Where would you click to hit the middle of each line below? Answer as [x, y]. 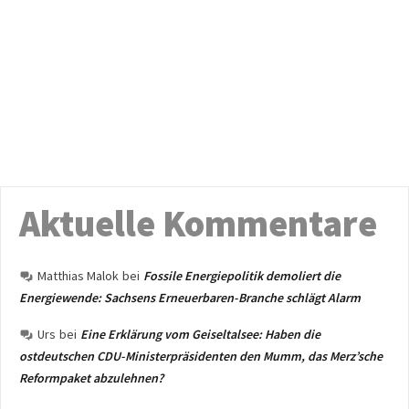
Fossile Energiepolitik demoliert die [242, 276]
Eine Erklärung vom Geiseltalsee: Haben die [200, 334]
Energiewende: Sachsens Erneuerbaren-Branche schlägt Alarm [190, 298]
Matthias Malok [78, 276]
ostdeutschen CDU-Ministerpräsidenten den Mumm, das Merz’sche [201, 356]
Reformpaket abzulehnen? [91, 378]
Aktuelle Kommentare [198, 224]
